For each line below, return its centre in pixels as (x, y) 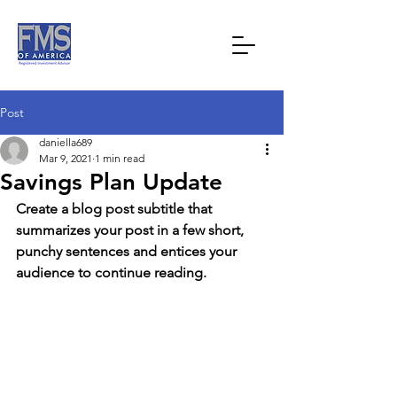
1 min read (120, 158)
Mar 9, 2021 (66, 158)
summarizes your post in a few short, (132, 230)
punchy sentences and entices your (128, 251)
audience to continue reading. (111, 272)
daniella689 (66, 142)
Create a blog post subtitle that (116, 209)
